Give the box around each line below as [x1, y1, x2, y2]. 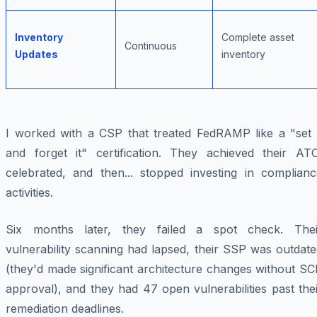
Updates [15, 48, 58, 61]
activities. [6, 185, 53, 200]
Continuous [125, 40, 177, 52]
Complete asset [221, 31, 294, 44]
